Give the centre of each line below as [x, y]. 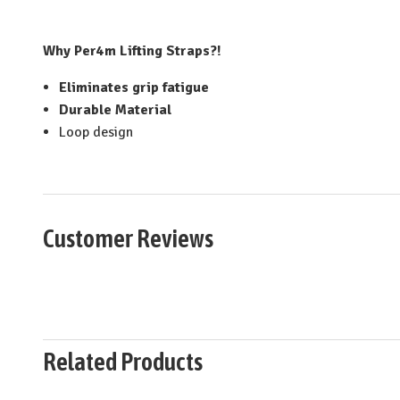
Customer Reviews [128, 238]
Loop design [96, 132]
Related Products [123, 362]
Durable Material [116, 109]
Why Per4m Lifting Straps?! [132, 50]
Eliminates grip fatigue [134, 87]
